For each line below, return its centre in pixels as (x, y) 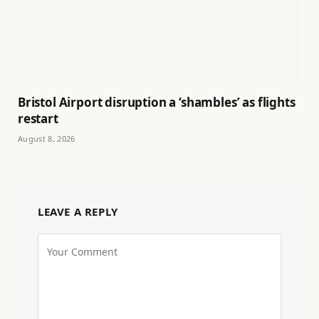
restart (38, 119)
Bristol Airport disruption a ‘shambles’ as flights (157, 103)
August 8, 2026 (47, 139)
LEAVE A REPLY (78, 212)
